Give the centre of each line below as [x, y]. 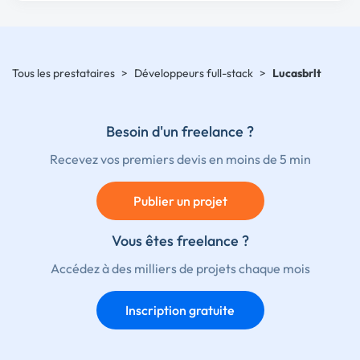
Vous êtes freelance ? [180, 241]
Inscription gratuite [180, 310]
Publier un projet [180, 201]
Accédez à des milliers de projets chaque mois [180, 268]
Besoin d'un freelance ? [180, 131]
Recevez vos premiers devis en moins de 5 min [180, 159]
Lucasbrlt [297, 73]
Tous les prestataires [63, 73]
